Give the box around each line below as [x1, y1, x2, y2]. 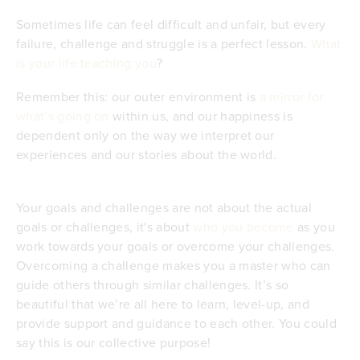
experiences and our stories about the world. [16, 145, 277, 164]
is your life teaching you [16, 54, 157, 72]
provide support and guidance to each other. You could [16, 314, 337, 333]
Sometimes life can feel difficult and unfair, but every [16, 15, 326, 34]
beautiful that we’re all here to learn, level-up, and [16, 295, 309, 313]
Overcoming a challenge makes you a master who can [16, 256, 331, 275]
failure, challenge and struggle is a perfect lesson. [16, 35, 311, 53]
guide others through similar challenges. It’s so [16, 276, 289, 294]
